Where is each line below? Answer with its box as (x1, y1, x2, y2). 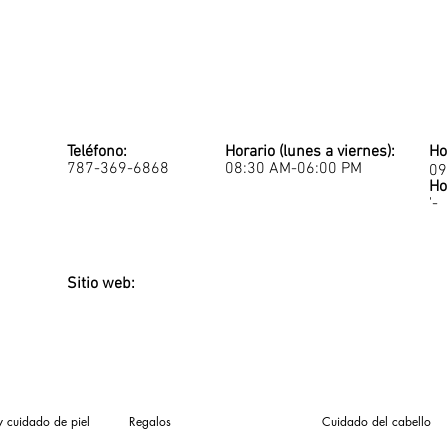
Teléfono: (67, 142, 127, 162)
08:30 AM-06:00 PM (225, 159, 362, 179)
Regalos (129, 413, 171, 430)
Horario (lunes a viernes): (225, 142, 395, 162)
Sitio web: (67, 274, 135, 294)
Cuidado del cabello (322, 413, 431, 430)
